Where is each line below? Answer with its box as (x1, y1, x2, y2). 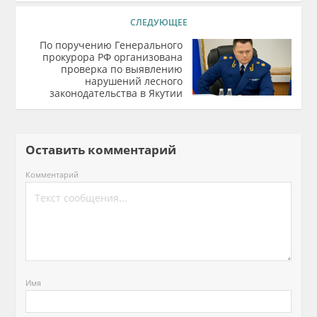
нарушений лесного (84, 74, 183, 88)
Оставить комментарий (25, 142, 188, 158)
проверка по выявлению (60, 62, 183, 76)
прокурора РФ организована (42, 50, 183, 64)
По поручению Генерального (39, 38, 183, 52)
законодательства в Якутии (49, 86, 183, 100)
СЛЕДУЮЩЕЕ (129, 16, 188, 28)
